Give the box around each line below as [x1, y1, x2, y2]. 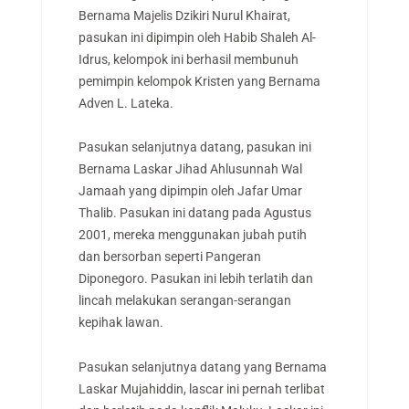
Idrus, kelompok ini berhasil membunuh [78, 51, 299, 67]
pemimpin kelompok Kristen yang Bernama [78, 73, 320, 89]
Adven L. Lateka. [78, 95, 173, 110]
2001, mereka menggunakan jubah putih [78, 227, 307, 243]
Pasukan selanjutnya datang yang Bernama [78, 359, 327, 374]
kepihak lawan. [78, 315, 163, 330]
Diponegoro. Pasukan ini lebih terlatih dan [78, 271, 313, 287]
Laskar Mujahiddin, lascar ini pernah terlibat [78, 381, 325, 396]
